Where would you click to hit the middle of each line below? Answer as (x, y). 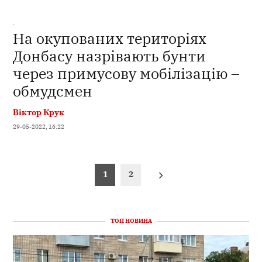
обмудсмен (53, 91)
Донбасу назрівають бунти (110, 56)
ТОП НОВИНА (131, 221)
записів (33, 181)
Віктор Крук (39, 112)
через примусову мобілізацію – (127, 73)
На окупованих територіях (110, 38)
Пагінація (39, 169)
